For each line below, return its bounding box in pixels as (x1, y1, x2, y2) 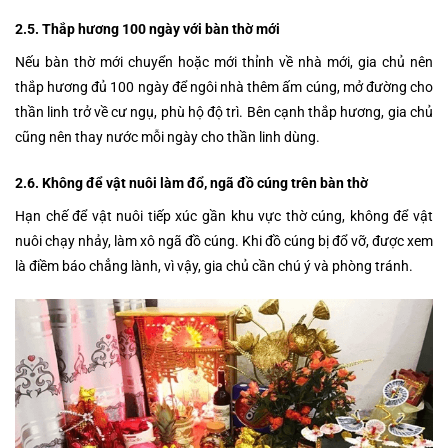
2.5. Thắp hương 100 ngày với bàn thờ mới (15, 20, 280, 37)
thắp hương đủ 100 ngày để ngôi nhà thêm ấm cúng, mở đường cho (15, 78, 433, 95)
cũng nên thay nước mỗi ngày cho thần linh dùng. (15, 128, 320, 145)
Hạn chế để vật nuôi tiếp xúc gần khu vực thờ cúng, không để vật (15, 207, 433, 224)
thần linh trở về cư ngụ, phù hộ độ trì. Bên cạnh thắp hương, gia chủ (15, 103, 433, 120)
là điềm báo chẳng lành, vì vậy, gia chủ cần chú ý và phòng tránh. (15, 257, 413, 274)
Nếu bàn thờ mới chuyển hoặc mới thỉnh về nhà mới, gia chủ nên (15, 53, 433, 70)
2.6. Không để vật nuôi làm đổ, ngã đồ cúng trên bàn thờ (15, 174, 368, 191)
